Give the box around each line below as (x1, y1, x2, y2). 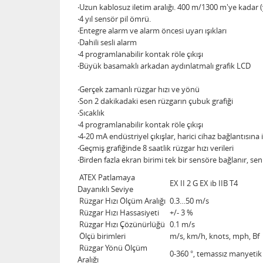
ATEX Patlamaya (77, 172, 135, 183)
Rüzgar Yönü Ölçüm (77, 242, 147, 253)
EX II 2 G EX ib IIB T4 (168, 178, 238, 188)
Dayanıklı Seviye (77, 184, 133, 194)
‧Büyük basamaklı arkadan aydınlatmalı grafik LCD (77, 60, 251, 71)
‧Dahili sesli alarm (77, 37, 137, 48)
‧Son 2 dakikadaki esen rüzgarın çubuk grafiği (77, 96, 233, 106)
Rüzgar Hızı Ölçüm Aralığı (77, 195, 166, 206)
